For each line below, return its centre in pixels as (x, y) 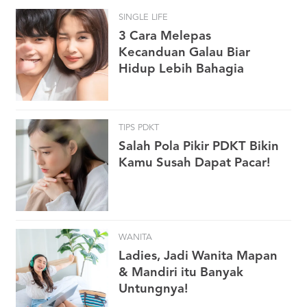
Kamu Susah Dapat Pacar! (194, 163)
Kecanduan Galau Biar (184, 53)
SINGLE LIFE (143, 18)
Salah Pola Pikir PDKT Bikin (199, 146)
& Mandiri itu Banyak (181, 273)
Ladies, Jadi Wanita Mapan (198, 257)
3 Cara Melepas (165, 37)
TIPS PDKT (139, 127)
